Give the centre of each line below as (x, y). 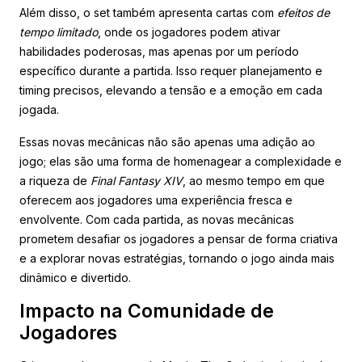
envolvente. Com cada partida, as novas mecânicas (157, 219)
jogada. (39, 109)
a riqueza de (55, 180)
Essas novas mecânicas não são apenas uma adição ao (167, 141)
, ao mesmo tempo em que (254, 180)
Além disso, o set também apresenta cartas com (148, 12)
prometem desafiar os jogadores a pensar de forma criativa (179, 238)
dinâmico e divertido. (75, 277)
